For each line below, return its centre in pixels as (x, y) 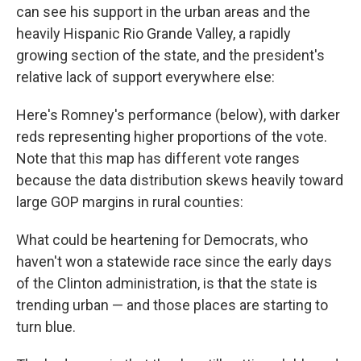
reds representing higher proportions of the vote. (172, 136)
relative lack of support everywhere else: (145, 77)
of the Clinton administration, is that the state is (167, 283)
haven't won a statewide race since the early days (174, 261)
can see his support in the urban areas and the (163, 11)
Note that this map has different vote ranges (158, 158)
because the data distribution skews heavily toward (180, 180)
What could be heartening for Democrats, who (162, 239)
